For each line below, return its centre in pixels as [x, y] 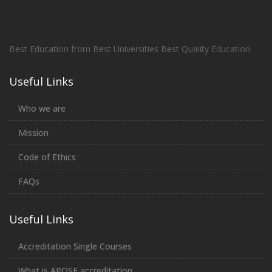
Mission [33, 132]
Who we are [42, 108]
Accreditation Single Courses [75, 246]
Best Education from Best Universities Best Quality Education [130, 49]
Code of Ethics [47, 157]
